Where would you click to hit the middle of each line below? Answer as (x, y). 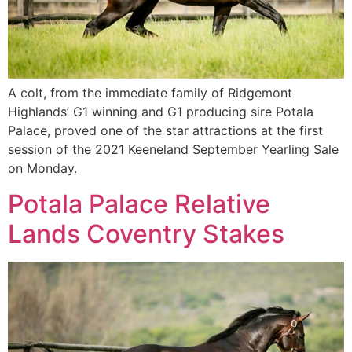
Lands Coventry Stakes (146, 233)
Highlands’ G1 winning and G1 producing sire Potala (161, 112)
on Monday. (42, 169)
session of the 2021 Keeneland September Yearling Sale (173, 150)
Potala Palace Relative (139, 203)
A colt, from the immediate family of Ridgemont (150, 93)
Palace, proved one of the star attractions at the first (165, 131)
